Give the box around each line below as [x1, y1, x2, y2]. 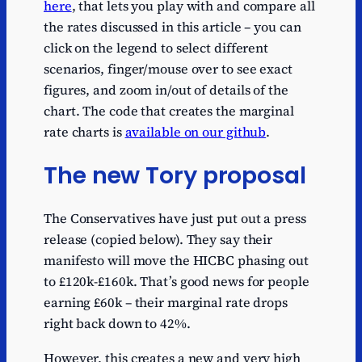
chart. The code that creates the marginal [44, 101, 294, 120]
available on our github [124, 122, 267, 141]
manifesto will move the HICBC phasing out [44, 251, 309, 270]
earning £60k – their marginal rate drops [44, 293, 288, 312]
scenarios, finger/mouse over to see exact [44, 59, 293, 78]
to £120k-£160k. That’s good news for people [44, 272, 309, 291]
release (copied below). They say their [44, 230, 273, 249]
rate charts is [44, 122, 125, 141]
